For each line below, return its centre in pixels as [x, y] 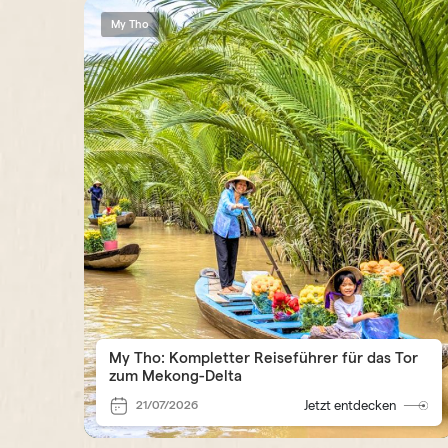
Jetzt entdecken [349, 405]
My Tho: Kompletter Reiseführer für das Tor [264, 358]
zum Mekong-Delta [176, 376]
